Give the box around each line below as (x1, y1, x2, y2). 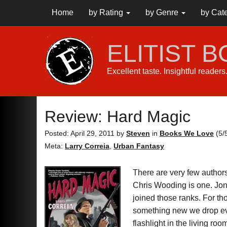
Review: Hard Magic (45, 107, 191, 126)
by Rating (89, 8, 125, 17)
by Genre (145, 8, 180, 17)
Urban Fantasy (113, 142, 164, 150)
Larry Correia (65, 142, 109, 150)
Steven (126, 129, 150, 137)
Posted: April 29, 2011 (45, 129, 117, 137)
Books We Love (160, 129, 214, 137)
